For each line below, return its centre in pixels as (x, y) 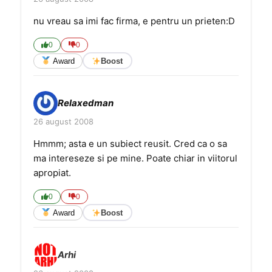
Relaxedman (86, 103)
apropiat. (52, 173)
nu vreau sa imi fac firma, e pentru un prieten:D (134, 21)
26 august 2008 (63, 121)
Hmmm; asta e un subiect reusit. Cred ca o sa (130, 144)
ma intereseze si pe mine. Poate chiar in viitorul (135, 158)
